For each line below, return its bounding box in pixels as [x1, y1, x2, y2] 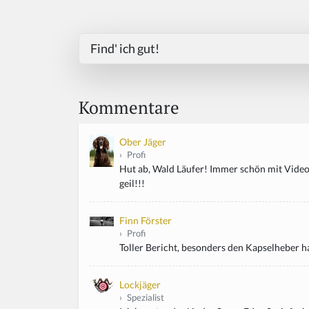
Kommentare [79, 95, 179, 119]
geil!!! [119, 177, 145, 189]
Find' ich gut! [90, 40, 159, 56]
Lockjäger [119, 278, 161, 290]
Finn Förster [119, 214, 172, 226]
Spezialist [125, 292, 164, 303]
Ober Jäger [119, 135, 166, 148]
